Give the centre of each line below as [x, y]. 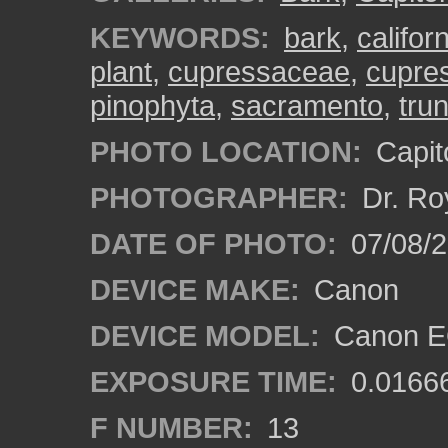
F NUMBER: [171, 427]
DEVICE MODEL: [205, 335]
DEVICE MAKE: [195, 289]
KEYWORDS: [180, 37]
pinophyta [152, 105]
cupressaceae [259, 71]
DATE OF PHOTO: [213, 243]
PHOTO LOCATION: [226, 151]
